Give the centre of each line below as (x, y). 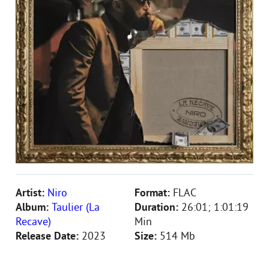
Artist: (32, 194)
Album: (34, 208)
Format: (154, 194)
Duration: (158, 208)
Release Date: (49, 237)
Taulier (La (76, 208)
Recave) (33, 222)
